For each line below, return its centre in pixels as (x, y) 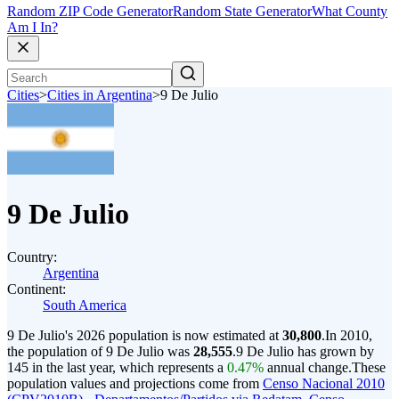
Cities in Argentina (100, 95)
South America (85, 305)
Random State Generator (242, 12)
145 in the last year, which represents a (117, 367)
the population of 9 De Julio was (100, 351)
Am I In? (33, 28)
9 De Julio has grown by (305, 351)
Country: (32, 257)
